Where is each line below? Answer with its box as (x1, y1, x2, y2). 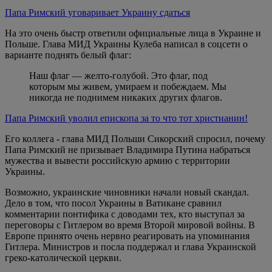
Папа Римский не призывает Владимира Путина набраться (5, 144, 250, 155)
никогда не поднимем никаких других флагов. (29, 92, 222, 103)
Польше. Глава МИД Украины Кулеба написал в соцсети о (5, 38, 248, 49)
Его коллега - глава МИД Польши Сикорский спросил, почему (5, 133, 265, 144)
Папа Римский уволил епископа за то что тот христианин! (5, 112, 248, 123)
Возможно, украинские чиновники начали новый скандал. (5, 186, 249, 197)
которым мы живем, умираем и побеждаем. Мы (29, 81, 226, 92)
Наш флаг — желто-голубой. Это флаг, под (29, 70, 208, 81)
